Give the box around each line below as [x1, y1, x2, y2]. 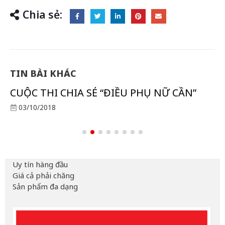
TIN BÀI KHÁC [10, 67, 76, 80]
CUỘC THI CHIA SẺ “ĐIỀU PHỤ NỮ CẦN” [10, 86, 196, 100]
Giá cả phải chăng [13, 170, 74, 181]
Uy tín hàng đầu [13, 159, 68, 170]
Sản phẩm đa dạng [13, 181, 78, 192]
